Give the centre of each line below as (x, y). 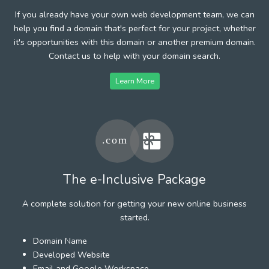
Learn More (134, 80)
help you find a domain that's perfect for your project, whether (134, 28)
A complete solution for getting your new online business (134, 203)
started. (134, 217)
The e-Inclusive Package (134, 179)
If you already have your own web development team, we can (134, 14)
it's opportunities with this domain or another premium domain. (134, 42)
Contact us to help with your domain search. (134, 56)
